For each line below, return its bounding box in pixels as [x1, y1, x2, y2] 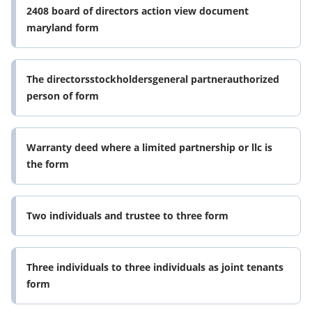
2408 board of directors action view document [26, 4, 249, 18]
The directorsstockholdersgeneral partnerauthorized [26, 72, 279, 86]
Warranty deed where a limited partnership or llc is [26, 141, 272, 155]
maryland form [26, 21, 99, 35]
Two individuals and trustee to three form [26, 209, 228, 223]
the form [26, 157, 69, 171]
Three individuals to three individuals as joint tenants [26, 260, 283, 274]
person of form [26, 89, 99, 103]
